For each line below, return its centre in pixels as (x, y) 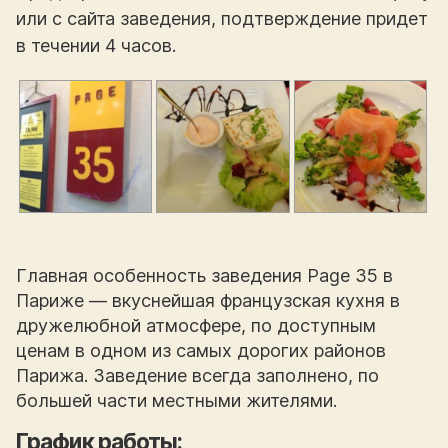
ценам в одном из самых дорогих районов (201, 351)
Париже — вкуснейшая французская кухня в (208, 301)
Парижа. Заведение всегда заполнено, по (197, 376)
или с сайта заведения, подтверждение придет (222, 18)
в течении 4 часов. (96, 45)
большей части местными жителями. (176, 401)
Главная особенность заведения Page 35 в (204, 276)
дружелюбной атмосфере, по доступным (196, 326)
